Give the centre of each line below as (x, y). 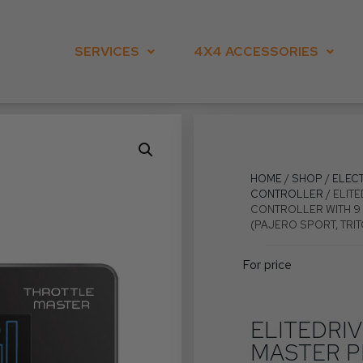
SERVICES (107, 51)
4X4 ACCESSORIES (256, 51)
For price (269, 264)
